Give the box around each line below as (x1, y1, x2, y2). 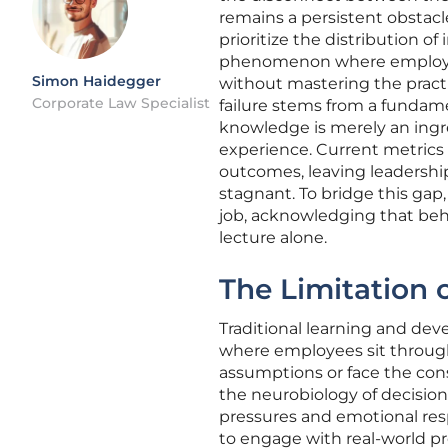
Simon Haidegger (32, 72, 161, 90)
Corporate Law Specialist (32, 94, 210, 112)
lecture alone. (219, 228, 327, 247)
